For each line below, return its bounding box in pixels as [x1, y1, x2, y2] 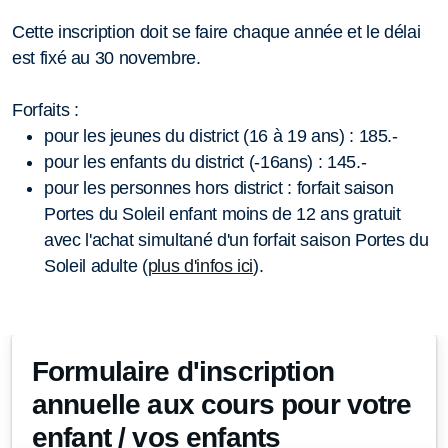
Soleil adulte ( [44, 255, 148, 276]
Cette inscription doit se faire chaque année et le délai [12, 21, 421, 42]
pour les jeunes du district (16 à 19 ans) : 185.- [44, 125, 403, 146]
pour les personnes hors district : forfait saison [44, 177, 394, 198]
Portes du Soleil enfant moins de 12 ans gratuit [44, 203, 401, 224]
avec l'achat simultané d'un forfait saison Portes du [44, 229, 429, 250]
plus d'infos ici [147, 255, 254, 276]
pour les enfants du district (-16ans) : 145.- [44, 151, 367, 172]
